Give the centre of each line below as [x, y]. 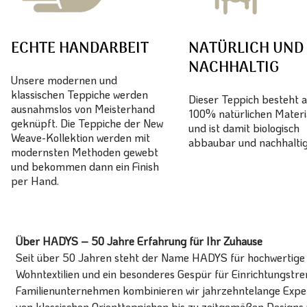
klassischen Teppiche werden [79, 94]
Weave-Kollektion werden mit [81, 137]
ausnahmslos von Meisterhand [83, 108]
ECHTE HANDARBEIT [80, 49]
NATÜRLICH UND [246, 49]
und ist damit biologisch [244, 127]
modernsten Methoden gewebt [85, 151]
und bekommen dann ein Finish [85, 166]
